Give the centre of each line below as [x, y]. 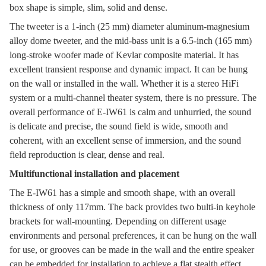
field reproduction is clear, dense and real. [87, 155]
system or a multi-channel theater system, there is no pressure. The [133, 98]
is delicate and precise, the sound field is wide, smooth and [119, 126]
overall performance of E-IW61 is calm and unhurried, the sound [130, 112]
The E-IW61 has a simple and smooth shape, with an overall [122, 193]
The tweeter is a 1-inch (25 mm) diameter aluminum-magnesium [129, 26]
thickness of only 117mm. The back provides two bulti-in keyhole [132, 207]
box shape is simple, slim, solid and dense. [88, 7]
